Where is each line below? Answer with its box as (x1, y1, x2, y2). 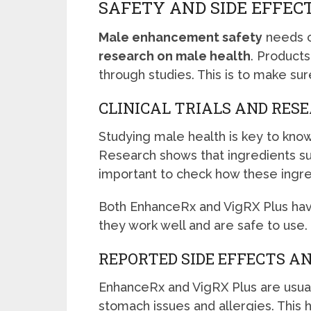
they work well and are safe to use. (99, 218, 308, 233)
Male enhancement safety (99, 30, 262, 45)
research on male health (99, 49, 251, 64)
